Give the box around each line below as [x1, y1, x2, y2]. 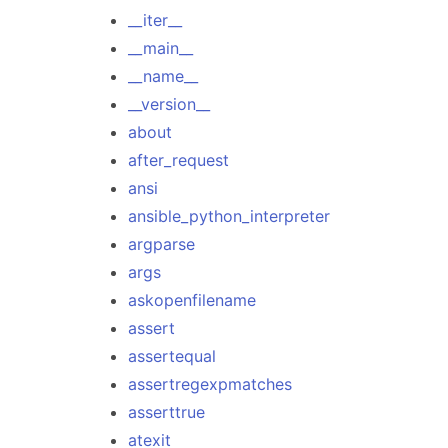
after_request [128, 150, 229, 170]
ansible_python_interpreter [128, 206, 330, 226]
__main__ [128, 38, 193, 58]
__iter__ [128, 10, 182, 30]
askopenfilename [128, 290, 256, 310]
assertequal [128, 346, 216, 366]
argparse [128, 234, 195, 254]
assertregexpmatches [128, 374, 292, 394]
